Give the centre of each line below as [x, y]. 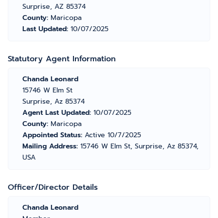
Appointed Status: [54, 135]
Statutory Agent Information [62, 59]
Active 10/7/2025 [113, 135]
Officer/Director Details [53, 187]
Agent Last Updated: [58, 113]
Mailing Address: [51, 146]
